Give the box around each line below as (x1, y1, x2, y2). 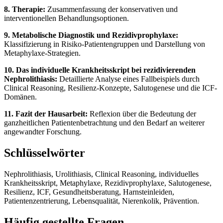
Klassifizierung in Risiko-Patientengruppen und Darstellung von (4, 39, 205, 48)
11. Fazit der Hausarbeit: (4, 109, 88, 118)
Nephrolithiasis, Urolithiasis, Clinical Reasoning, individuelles (4, 169, 199, 178)
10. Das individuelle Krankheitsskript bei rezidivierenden (4, 65, 196, 74)
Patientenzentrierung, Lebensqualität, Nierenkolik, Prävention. (4, 196, 199, 205)
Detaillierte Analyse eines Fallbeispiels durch (57, 74, 200, 83)
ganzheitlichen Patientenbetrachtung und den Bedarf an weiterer (4, 118, 205, 127)
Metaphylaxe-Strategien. (4, 48, 81, 57)
